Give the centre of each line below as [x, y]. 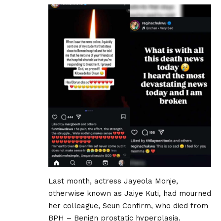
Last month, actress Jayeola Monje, [113, 181]
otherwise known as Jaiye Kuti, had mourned [130, 193]
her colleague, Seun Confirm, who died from [128, 205]
